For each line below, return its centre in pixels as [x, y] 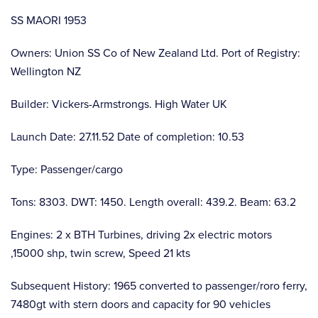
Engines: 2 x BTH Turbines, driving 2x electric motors [141, 234]
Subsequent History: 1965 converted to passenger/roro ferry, [159, 285]
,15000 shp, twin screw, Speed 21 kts [100, 252]
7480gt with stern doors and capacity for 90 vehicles [141, 303]
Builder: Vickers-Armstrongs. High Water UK [119, 103]
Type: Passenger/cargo [67, 169]
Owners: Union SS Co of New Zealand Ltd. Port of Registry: [155, 52]
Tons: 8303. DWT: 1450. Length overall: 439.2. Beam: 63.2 [153, 201]
